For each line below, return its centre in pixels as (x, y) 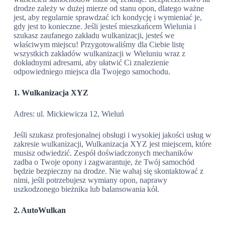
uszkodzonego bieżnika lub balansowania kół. (86, 189)
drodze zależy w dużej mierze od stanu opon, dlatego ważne (108, 8)
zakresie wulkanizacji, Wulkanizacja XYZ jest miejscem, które (112, 144)
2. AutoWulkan (39, 210)
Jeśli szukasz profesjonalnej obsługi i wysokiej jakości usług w (112, 135)
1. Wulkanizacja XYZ (51, 93)
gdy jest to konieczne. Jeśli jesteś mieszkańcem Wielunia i (104, 26)
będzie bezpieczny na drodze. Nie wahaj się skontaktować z (108, 171)
